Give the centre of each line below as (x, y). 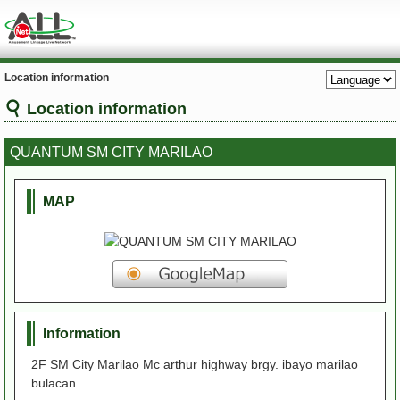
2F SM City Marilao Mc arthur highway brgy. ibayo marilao (195, 364)
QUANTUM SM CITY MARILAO (111, 152)
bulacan (54, 383)
